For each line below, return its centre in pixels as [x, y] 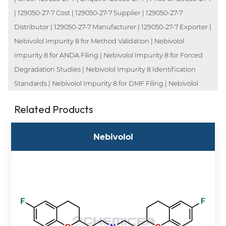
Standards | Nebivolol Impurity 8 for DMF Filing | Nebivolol [106, 83]
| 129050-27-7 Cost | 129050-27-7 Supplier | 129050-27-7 [98, 13]
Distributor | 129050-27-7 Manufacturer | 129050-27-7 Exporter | [113, 27]
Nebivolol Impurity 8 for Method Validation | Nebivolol [99, 41]
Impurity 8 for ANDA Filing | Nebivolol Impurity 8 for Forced [108, 55]
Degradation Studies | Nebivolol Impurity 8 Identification [105, 69]
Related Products [54, 109]
